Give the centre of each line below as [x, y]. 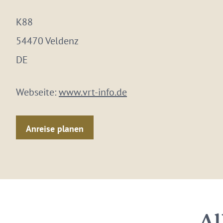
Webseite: [37, 92]
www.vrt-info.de [93, 92]
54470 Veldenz [47, 41]
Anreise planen [55, 128]
